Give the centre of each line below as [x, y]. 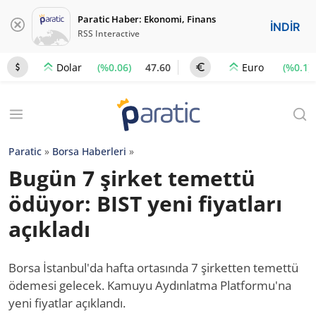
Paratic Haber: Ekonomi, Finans [147, 19]
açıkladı [49, 229]
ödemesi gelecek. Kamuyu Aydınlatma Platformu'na [150, 285]
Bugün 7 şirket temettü [132, 178]
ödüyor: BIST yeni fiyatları [145, 203]
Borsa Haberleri [89, 151]
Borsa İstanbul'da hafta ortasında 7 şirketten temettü [153, 268]
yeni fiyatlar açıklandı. [67, 303]
